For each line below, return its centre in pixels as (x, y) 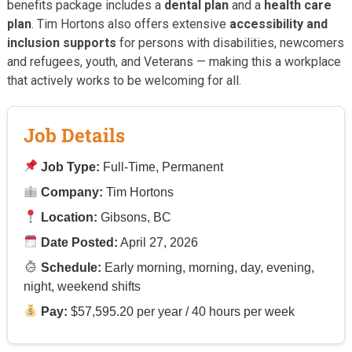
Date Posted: (80, 242)
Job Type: (71, 167)
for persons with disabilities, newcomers (230, 42)
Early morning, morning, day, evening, (208, 267)
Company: (72, 192)
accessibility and (278, 24)
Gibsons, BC (135, 217)
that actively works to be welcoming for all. (124, 80)
